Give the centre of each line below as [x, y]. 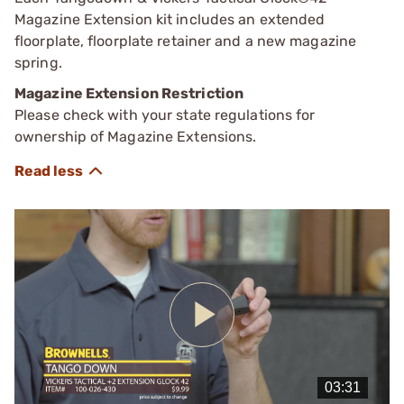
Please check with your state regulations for [165, 115]
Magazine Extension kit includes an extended [170, 19]
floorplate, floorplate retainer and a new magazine [186, 41]
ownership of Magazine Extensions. [136, 136]
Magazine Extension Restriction [129, 93]
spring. [38, 62]
